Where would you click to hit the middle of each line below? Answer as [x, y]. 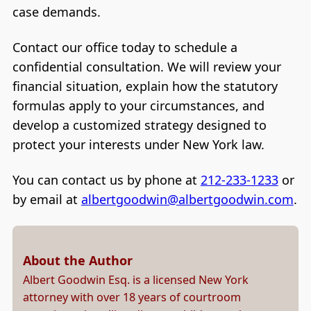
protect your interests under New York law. [138, 144]
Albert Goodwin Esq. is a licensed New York [136, 279]
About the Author [78, 260]
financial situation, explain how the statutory [145, 86]
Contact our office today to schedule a [125, 47]
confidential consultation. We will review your [146, 66]
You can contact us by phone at [106, 180]
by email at [47, 200]
